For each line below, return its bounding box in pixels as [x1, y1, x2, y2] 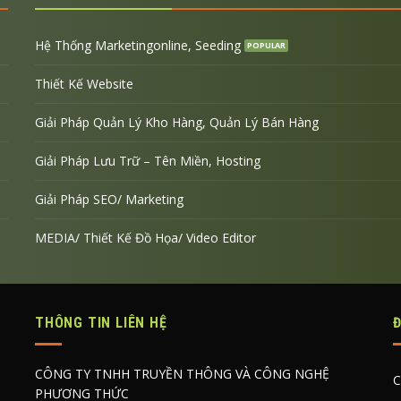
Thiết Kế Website [34, 74, 133, 92]
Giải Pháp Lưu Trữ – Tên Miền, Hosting [34, 151, 260, 169]
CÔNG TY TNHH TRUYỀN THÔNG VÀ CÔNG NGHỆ [34, 365, 329, 383]
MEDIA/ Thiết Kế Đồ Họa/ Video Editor [34, 228, 256, 246]
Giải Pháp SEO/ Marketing [34, 190, 183, 208]
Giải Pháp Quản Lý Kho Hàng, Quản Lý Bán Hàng [34, 113, 319, 131]
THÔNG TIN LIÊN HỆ [34, 313, 167, 331]
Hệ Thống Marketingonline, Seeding [34, 36, 241, 54]
